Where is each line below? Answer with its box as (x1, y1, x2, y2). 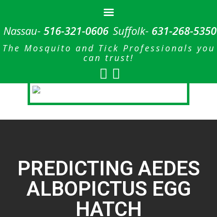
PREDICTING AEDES (17, 156, 200, 180)
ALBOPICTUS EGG (26, 177, 191, 201)
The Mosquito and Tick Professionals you (2, 42, 215, 54)
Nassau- (3, 23, 44, 38)
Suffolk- (112, 23, 152, 38)
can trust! (83, 52, 134, 63)
